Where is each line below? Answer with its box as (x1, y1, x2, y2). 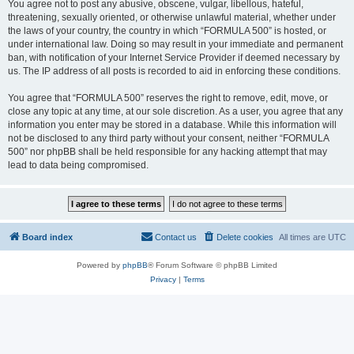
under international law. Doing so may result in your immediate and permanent (8, 39, 343, 50)
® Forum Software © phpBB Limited (148, 261, 277, 269)
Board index (22, 232, 73, 242)
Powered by (77, 261, 122, 269)
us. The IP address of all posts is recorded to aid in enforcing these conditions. (8, 66, 341, 77)
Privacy (149, 275, 176, 284)
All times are (279, 232, 328, 242)
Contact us (155, 232, 197, 242)
